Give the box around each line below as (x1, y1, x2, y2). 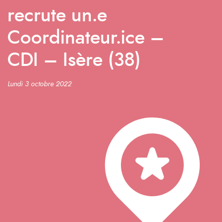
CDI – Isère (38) (7, 51, 141, 70)
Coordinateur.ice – (7, 29, 164, 48)
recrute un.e (7, 6, 107, 25)
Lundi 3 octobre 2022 (7, 81, 71, 88)
